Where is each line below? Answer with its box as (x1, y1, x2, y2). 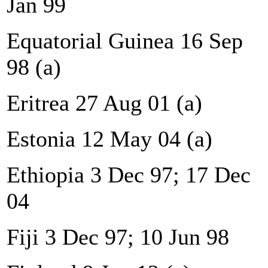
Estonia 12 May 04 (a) (7, 126, 212, 151)
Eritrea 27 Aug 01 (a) (7, 90, 202, 115)
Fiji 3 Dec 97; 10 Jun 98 (7, 224, 229, 249)
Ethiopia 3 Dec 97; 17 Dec (7, 162, 251, 187)
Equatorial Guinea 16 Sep (7, 28, 243, 53)
